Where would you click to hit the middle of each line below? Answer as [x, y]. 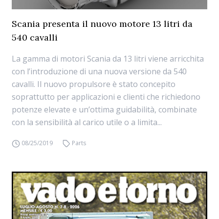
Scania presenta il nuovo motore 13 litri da [102, 24]
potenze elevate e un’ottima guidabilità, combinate [104, 109]
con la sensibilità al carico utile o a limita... [87, 122]
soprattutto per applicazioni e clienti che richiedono [106, 97]
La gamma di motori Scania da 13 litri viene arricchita [108, 59]
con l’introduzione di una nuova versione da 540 [99, 71]
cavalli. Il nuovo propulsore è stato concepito [94, 84]
